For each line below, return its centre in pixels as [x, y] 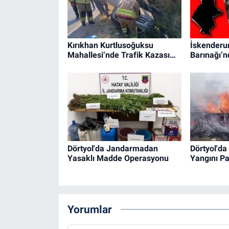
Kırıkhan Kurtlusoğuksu [110, 45]
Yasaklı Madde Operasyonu [118, 158]
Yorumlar [89, 209]
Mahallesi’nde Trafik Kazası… [121, 55]
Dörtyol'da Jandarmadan [112, 148]
